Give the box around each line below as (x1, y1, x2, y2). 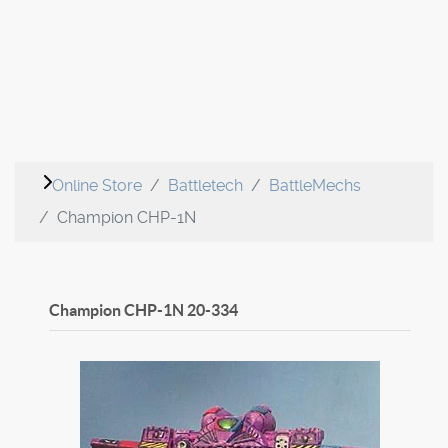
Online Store (52, 176, 142, 196)
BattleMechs (269, 176, 361, 196)
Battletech (168, 176, 243, 196)
